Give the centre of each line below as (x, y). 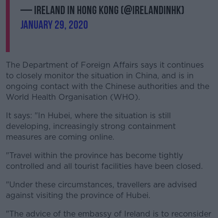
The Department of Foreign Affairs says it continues (105, 65)
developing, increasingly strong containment (91, 126)
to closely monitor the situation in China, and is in (100, 76)
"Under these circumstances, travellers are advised (101, 185)
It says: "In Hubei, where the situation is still (88, 116)
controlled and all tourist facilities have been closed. (104, 166)
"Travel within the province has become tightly (94, 155)
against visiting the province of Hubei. (78, 195)
